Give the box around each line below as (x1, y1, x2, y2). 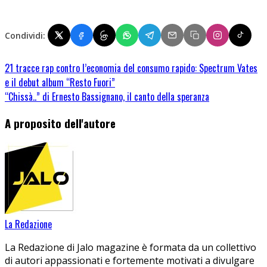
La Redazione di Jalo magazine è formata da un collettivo (5, 240, 256, 254)
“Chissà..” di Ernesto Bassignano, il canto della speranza (5, 89, 209, 104)
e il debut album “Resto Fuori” (5, 75, 115, 90)
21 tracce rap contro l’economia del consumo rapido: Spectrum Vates (5, 61, 257, 76)
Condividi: (5, 29, 45, 41)
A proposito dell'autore (5, 114, 116, 131)
